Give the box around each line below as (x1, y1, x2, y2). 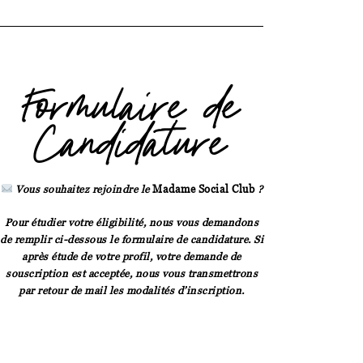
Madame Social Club (152, 181, 255, 195)
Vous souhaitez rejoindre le (12, 181, 153, 195)
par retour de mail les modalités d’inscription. (19, 283, 245, 297)
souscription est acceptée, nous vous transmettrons (6, 266, 258, 280)
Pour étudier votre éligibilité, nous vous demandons (4, 215, 259, 228)
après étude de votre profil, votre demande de (22, 249, 241, 263)
